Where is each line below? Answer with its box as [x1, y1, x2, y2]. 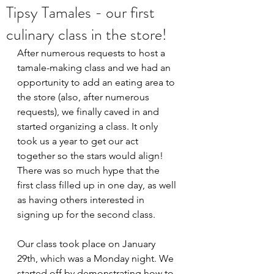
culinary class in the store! [6, 23, 167, 46]
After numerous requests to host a [17, 47, 168, 59]
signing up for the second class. [17, 209, 158, 220]
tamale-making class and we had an [17, 62, 173, 73]
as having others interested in [17, 194, 147, 206]
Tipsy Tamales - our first [6, 1, 155, 24]
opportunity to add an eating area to [17, 76, 177, 88]
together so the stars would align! [17, 150, 166, 161]
